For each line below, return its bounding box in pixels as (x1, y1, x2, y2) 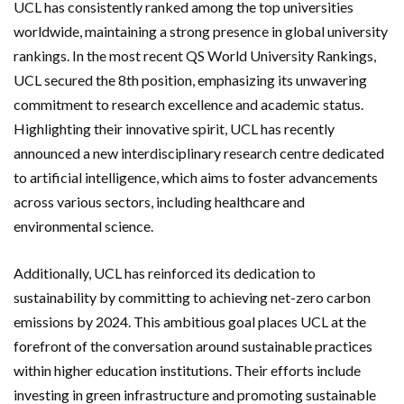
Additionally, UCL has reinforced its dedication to (14, 264, 316, 282)
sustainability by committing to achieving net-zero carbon (14, 289, 371, 307)
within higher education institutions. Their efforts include (14, 362, 361, 380)
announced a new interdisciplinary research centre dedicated (14, 144, 384, 162)
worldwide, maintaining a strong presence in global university (14, 23, 388, 41)
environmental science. (14, 217, 153, 235)
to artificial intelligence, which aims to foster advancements (14, 169, 378, 187)
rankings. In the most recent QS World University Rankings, (14, 47, 376, 65)
